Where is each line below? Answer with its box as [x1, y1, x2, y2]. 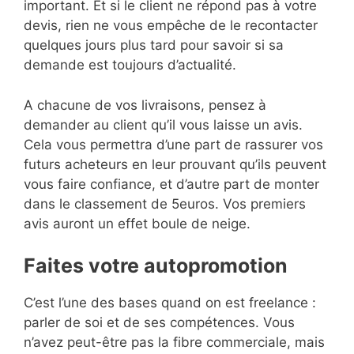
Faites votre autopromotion [24, 254, 288, 278]
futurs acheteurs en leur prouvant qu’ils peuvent [24, 156, 326, 172]
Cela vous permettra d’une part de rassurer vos [24, 136, 323, 153]
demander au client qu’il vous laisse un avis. [24, 116, 303, 133]
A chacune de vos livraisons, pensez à [24, 96, 266, 113]
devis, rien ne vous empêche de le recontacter [24, 17, 318, 34]
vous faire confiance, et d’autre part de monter [24, 175, 319, 192]
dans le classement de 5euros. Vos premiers [24, 195, 306, 212]
